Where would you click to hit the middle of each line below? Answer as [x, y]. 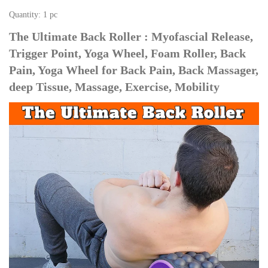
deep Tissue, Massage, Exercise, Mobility [114, 87]
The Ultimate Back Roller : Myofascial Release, [131, 37]
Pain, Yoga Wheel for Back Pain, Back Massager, [134, 70]
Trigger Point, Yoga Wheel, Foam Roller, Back [127, 54]
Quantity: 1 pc [33, 15]
